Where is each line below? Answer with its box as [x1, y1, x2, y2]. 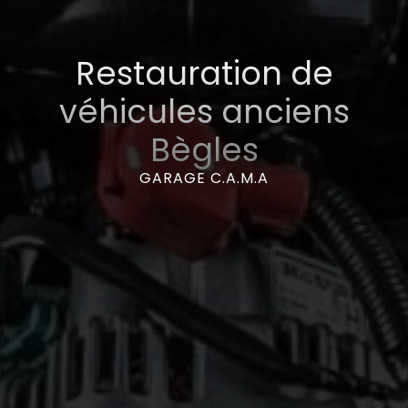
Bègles [149, 127, 259, 172]
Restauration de [75, 51, 333, 96]
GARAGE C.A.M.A [139, 168, 269, 189]
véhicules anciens [58, 89, 350, 134]
